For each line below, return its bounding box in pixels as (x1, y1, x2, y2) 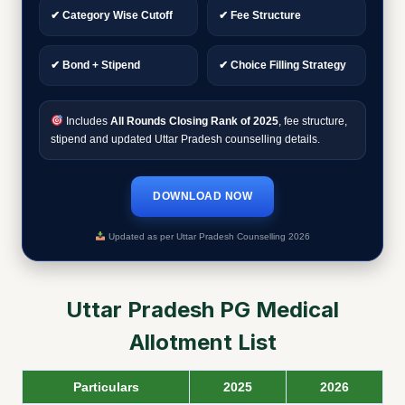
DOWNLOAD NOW (153, 190, 252, 203)
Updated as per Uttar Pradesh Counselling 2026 (105, 231, 310, 242)
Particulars (72, 380, 139, 395)
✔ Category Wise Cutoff (51, 9, 173, 23)
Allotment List (128, 329, 277, 356)
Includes (62, 115, 110, 128)
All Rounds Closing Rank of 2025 (109, 115, 278, 128)
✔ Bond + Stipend (51, 59, 140, 72)
